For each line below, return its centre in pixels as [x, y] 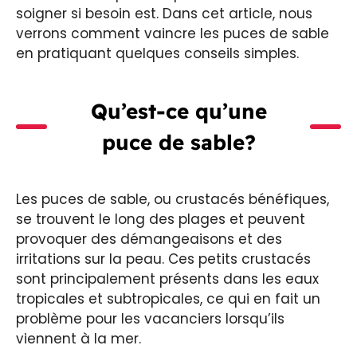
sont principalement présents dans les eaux [167, 279]
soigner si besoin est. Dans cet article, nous [164, 13]
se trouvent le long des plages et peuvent [161, 219]
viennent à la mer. [78, 338]
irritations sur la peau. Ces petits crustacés [163, 259]
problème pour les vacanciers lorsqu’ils [150, 318]
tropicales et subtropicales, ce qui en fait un [168, 298]
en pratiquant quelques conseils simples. [157, 53]
